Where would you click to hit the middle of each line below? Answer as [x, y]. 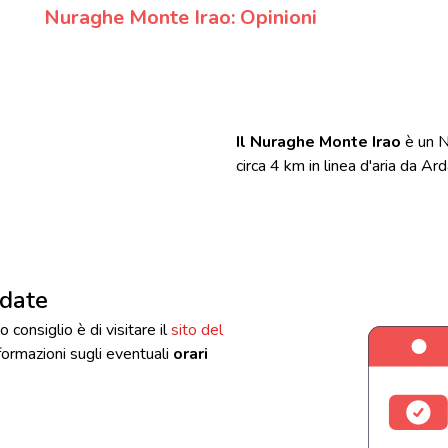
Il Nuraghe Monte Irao [318, 141]
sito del [197, 329]
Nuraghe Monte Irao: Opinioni [180, 17]
